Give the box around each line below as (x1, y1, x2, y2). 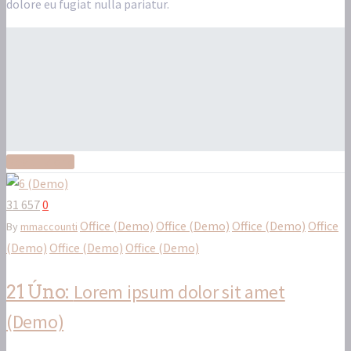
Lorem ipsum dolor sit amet (73, 280, 285, 305)
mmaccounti (20, 219, 78, 234)
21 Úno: (6, 280, 74, 304)
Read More (6, 154, 74, 170)
